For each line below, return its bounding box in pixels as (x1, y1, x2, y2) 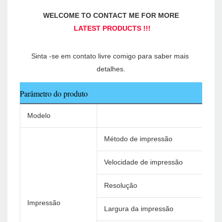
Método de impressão (104, 135, 172, 143)
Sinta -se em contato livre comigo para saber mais (31, 52, 189, 60)
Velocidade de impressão (104, 158, 183, 166)
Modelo (27, 111, 51, 120)
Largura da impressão (104, 205, 173, 213)
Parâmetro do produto (20, 88, 88, 99)
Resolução (104, 181, 137, 190)
